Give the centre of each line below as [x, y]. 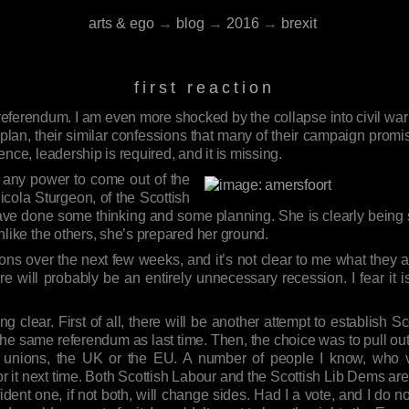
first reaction [204, 87]
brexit [299, 23]
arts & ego [121, 23]
